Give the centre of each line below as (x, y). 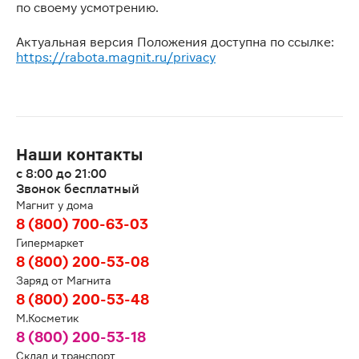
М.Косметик (47, 318)
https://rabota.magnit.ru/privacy (116, 57)
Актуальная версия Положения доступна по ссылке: (175, 42)
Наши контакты (79, 155)
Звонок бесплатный (78, 189)
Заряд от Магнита (63, 280)
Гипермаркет (50, 243)
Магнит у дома (54, 205)
